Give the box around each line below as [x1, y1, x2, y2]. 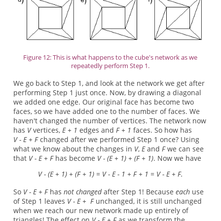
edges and [77, 125, 116, 135]
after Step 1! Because [101, 186, 176, 196]
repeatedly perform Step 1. [71, 61, 150, 71]
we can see [165, 144, 204, 153]
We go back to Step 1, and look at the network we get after [13, 78, 205, 88]
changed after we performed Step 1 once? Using [37, 134, 199, 144]
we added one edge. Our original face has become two [13, 97, 194, 107]
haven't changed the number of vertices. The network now [13, 115, 206, 125]
